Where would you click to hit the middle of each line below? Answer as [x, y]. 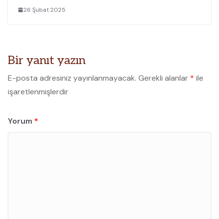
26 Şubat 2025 [44, 10]
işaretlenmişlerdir [38, 91]
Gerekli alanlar [164, 78]
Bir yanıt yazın [47, 60]
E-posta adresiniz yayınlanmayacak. [72, 78]
